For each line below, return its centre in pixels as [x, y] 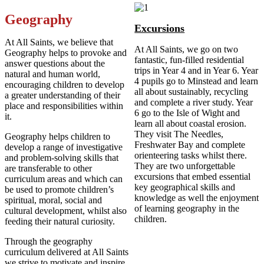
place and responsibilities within [64, 106]
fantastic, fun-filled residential [189, 60]
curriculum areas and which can [64, 179]
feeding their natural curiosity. [60, 222]
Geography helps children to [57, 137]
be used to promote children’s [59, 190]
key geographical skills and [185, 187]
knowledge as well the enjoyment [197, 198]
